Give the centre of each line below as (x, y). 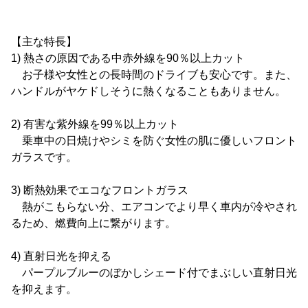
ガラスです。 (44, 157)
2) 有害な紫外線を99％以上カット (95, 124)
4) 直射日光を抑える (61, 256)
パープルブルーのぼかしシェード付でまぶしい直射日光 (154, 273)
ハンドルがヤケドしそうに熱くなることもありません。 (148, 91)
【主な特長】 (44, 42)
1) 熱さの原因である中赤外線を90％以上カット (128, 58)
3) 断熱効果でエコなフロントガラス (100, 190)
